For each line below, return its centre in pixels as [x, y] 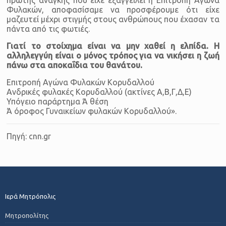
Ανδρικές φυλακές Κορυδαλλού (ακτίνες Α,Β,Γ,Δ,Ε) [99, 92]
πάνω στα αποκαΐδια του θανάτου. [75, 65]
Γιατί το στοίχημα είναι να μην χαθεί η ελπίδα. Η [113, 46]
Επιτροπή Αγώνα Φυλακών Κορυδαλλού [81, 82]
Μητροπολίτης [27, 215]
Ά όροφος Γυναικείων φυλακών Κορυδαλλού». [92, 111]
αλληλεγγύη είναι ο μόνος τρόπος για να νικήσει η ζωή [113, 55]
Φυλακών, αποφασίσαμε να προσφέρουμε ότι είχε [113, 9]
